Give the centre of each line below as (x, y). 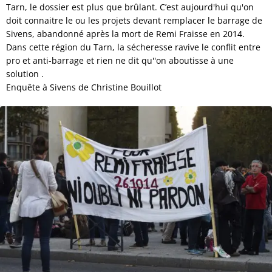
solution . (25, 74)
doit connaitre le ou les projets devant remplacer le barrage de (134, 20)
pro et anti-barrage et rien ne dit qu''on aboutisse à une (120, 60)
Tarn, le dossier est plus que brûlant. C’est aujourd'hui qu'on (130, 7)
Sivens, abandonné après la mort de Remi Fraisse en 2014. (125, 34)
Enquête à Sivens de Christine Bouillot (84, 87)
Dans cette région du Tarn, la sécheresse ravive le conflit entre (133, 47)
